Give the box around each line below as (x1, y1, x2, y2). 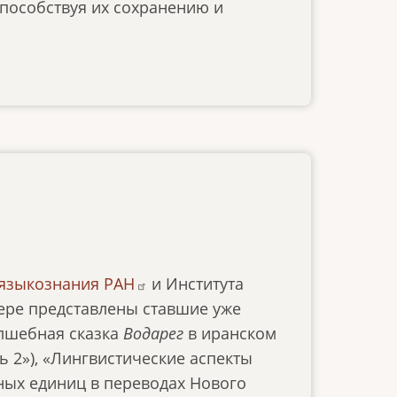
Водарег (123, 322, 183, 344)
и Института (147, 272, 244, 294)
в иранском (183, 322, 276, 344)
